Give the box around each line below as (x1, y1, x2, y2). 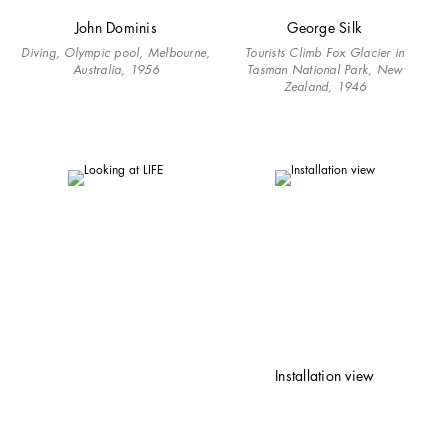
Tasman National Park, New (247, 61, 403, 79)
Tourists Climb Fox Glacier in (245, 44, 405, 62)
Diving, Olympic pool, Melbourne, (21, 44, 211, 62)
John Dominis (74, 18, 157, 38)
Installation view (275, 366, 375, 386)
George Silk (287, 18, 363, 38)
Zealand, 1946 (283, 78, 366, 96)
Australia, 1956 (73, 61, 159, 79)
